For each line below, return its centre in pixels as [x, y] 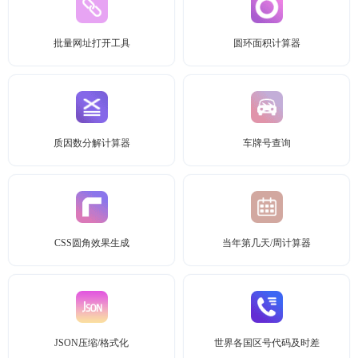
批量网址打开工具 [91, 43]
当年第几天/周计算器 [267, 243]
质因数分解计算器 [91, 143]
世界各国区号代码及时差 [267, 343]
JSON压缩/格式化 [91, 343]
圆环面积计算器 [267, 43]
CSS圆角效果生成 [91, 243]
